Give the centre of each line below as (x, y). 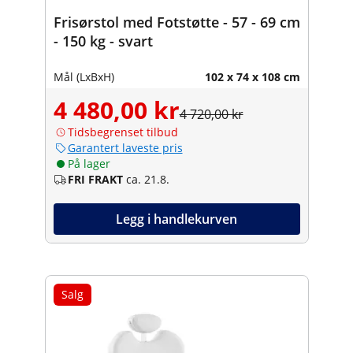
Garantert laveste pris (125, 147)
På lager (89, 163)
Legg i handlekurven (176, 219)
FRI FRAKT (95, 179)
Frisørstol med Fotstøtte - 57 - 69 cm (176, 22)
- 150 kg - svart (103, 41)
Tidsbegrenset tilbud (123, 132)
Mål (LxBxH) (84, 76)
